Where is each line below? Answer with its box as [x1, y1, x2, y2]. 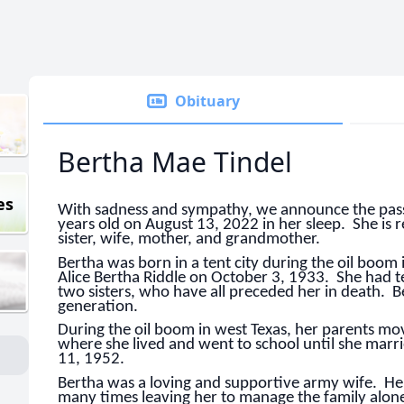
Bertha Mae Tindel [58, 143, 292, 180]
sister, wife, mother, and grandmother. [58, 231, 324, 248]
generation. [58, 298, 138, 316]
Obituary [175, 91, 240, 111]
